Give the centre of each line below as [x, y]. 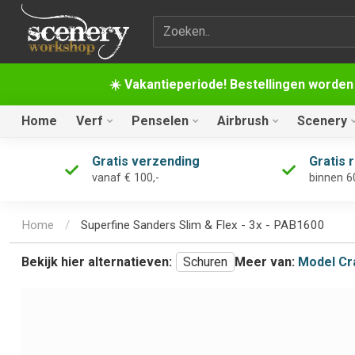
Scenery [322, 121]
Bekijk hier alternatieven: [97, 262]
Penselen [160, 121]
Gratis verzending [145, 161]
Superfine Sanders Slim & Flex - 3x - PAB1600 [203, 225]
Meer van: [265, 262]
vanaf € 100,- [125, 178]
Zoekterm [179, 25]
